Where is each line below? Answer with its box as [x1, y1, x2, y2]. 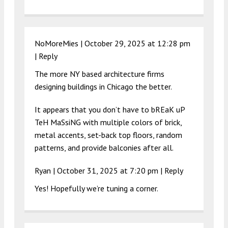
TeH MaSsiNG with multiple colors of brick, [35, 117, 182, 127]
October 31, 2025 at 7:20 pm [57, 165, 158, 176]
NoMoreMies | [35, 38, 84, 48]
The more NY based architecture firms [35, 68, 164, 79]
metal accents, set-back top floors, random [35, 129, 182, 140]
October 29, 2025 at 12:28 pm [84, 38, 190, 48]
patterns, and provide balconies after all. [35, 142, 174, 153]
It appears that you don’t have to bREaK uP [35, 104, 185, 115]
